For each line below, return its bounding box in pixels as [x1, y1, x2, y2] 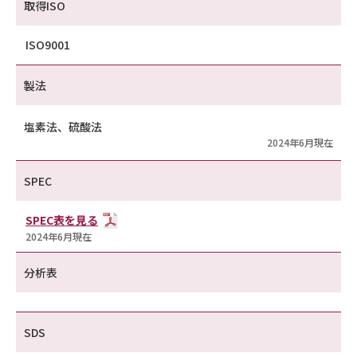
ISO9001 [25, 37, 70, 53]
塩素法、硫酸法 [24, 119, 102, 135]
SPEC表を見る [25, 212, 98, 228]
